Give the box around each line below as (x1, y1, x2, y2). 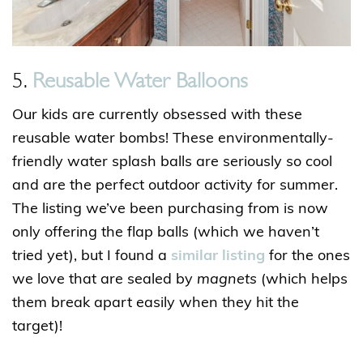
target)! (12, 318, 62, 335)
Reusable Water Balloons (32, 72, 248, 83)
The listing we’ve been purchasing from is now (12, 201, 328, 217)
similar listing (171, 248, 265, 264)
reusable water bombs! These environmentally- (12, 130, 334, 147)
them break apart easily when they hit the (12, 295, 299, 311)
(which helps (257, 271, 348, 288)
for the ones (265, 248, 350, 264)
